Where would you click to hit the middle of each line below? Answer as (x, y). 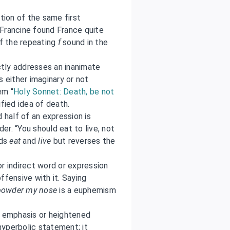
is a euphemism (87, 190)
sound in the (84, 42)
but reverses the (83, 141)
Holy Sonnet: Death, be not (64, 91)
